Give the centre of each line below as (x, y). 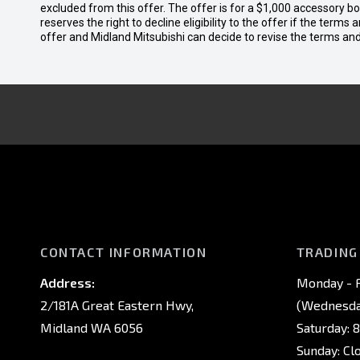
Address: (67, 282)
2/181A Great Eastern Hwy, (117, 305)
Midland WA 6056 (92, 327)
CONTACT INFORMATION (124, 252)
